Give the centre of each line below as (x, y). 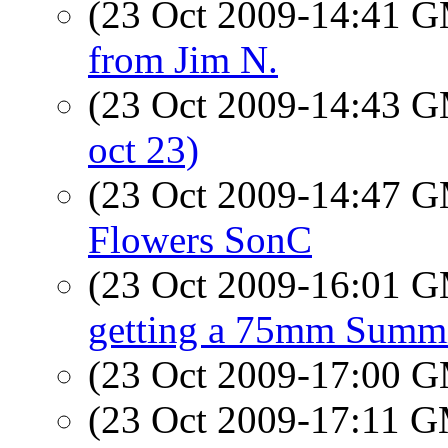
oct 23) (143, 149)
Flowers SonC (200, 239)
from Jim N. (183, 59)
